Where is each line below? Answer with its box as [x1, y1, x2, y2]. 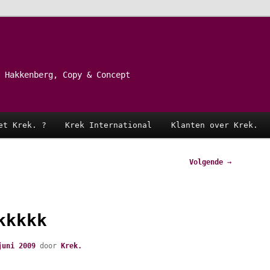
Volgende [189, 157, 227, 166]
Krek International [65, 120, 152, 130]
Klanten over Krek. [171, 120, 258, 130]
